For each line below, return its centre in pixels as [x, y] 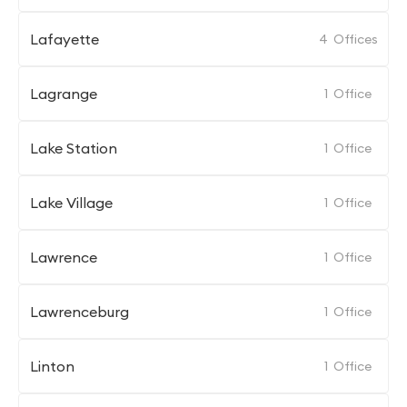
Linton [52, 366]
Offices [356, 39]
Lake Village [71, 203]
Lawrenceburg [79, 312]
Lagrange [64, 94]
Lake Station [74, 148]
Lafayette [65, 39]
